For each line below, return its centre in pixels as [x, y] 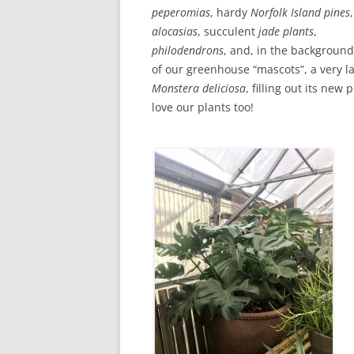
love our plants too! [203, 107]
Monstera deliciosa [199, 88]
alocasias [175, 31]
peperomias [181, 12]
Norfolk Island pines [300, 12]
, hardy [230, 12]
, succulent [228, 31]
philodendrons [188, 50]
